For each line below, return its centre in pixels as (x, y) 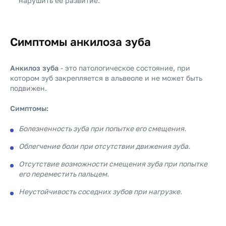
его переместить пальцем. (64, 174)
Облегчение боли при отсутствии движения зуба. (104, 146)
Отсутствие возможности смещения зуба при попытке (113, 164)
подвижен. (29, 88)
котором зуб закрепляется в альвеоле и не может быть (106, 78)
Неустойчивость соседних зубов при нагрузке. (100, 191)
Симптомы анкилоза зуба (80, 42)
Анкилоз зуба (34, 68)
